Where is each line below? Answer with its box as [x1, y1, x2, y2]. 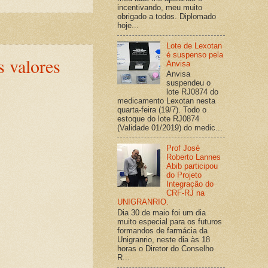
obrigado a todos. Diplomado [117, 11, 216, 21]
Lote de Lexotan [166, 41, 223, 50]
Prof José [166, 144, 200, 153]
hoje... [117, 20, 139, 30]
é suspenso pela [166, 50, 224, 59]
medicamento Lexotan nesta [117, 96, 215, 106]
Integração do [166, 179, 214, 189]
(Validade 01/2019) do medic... [117, 123, 223, 133]
